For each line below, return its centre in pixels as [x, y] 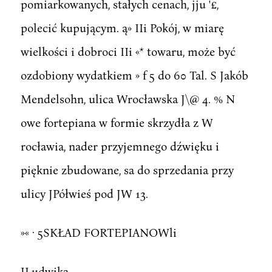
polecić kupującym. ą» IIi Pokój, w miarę [122, 27]
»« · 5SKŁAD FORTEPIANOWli [98, 232]
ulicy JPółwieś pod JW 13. [84, 193]
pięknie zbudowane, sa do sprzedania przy [127, 169]
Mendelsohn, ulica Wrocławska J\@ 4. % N [127, 98]
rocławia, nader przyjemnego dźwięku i [120, 146]
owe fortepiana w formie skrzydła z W [117, 122]
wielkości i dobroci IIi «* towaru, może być [128, 51]
